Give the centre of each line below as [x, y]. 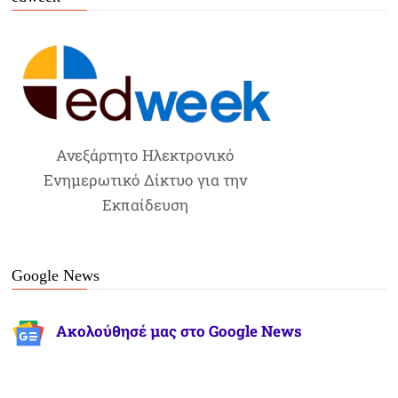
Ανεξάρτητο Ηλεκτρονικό [145, 155]
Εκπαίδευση [145, 205]
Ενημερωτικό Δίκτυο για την [145, 180]
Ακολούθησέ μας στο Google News [179, 331]
